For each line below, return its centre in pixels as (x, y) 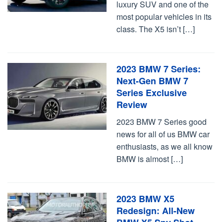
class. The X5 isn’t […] (156, 29)
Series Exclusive (152, 93)
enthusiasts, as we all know (165, 146)
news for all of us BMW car (163, 134)
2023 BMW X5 (145, 199)
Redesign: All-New (156, 211)
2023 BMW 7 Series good (162, 122)
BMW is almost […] (150, 159)
